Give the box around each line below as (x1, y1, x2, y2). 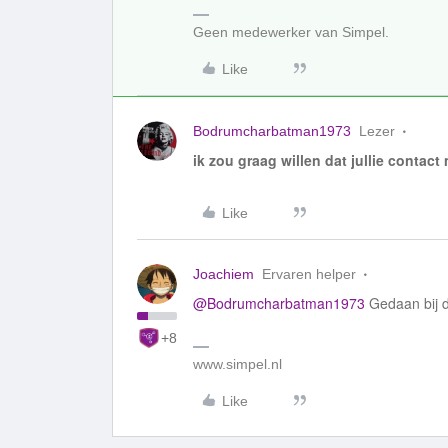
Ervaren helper (262, 266, 356, 282)
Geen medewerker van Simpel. (193, 24, 389, 40)
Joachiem (193, 266, 254, 282)
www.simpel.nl (193, 356, 282, 372)
